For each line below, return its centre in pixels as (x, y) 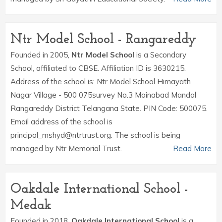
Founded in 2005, (41, 55)
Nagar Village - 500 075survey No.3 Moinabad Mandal (103, 95)
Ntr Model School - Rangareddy (103, 40)
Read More (192, 148)
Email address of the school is (61, 122)
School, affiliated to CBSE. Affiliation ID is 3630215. (98, 68)
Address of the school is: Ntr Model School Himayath (101, 82)
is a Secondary (160, 55)
